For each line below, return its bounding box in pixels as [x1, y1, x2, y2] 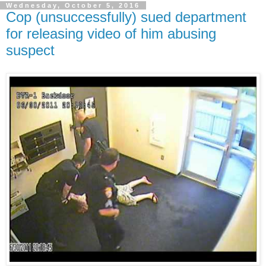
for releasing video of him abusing [6, 26, 216, 42]
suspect [6, 42, 55, 59]
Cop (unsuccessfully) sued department [6, 9, 246, 26]
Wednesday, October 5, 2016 [6, 2, 140, 9]
